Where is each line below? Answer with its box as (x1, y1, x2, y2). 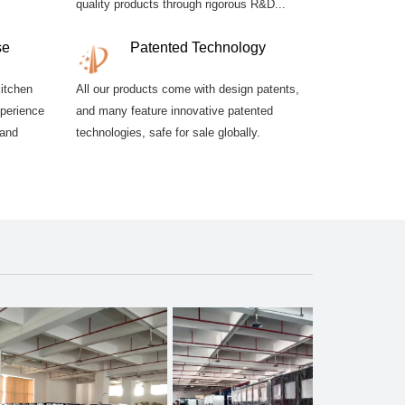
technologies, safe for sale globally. (75, 125, 260, 139)
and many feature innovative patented (75, 103, 273, 118)
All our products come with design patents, (75, 81, 299, 96)
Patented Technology (129, 39, 266, 55)
